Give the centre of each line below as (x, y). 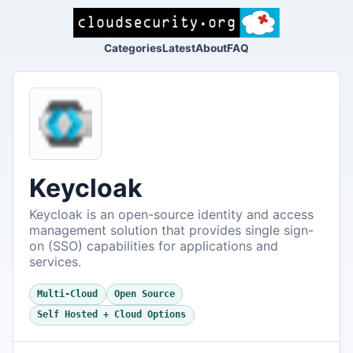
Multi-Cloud (68, 294)
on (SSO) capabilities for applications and (154, 245)
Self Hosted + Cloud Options (112, 315)
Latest (179, 48)
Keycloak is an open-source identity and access (171, 214)
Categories (133, 48)
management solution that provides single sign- (171, 230)
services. (55, 261)
